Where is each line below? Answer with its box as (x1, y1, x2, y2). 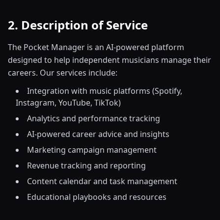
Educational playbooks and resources (27, 192, 166, 202)
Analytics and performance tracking (27, 113, 160, 124)
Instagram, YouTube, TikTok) (16, 97, 121, 108)
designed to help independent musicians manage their (8, 55, 211, 65)
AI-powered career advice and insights (27, 129, 169, 139)
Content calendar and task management (27, 176, 177, 187)
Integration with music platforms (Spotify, (27, 85, 182, 96)
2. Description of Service (8, 17, 148, 33)
